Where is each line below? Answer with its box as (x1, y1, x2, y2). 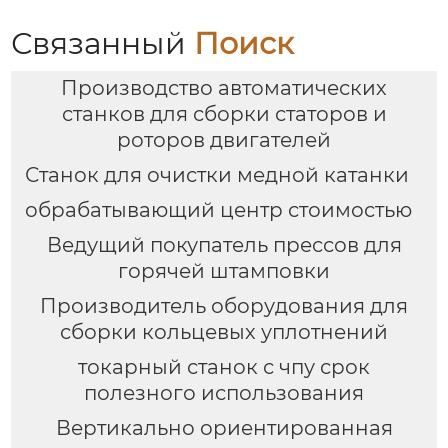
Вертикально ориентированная (55, 416, 393, 440)
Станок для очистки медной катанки (24, 163, 409, 188)
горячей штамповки (118, 259, 330, 284)
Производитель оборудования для (40, 294, 408, 319)
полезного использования (84, 381, 364, 406)
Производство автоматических (61, 76, 387, 101)
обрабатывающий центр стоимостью (24, 198, 412, 223)
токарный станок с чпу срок (78, 355, 370, 380)
